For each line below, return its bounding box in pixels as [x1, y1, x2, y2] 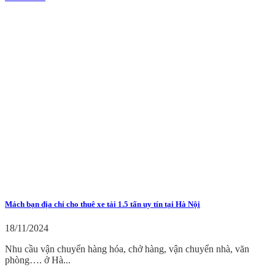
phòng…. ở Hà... [5, 254, 71, 265]
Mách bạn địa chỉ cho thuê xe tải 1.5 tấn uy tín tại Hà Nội [5, 199, 200, 209]
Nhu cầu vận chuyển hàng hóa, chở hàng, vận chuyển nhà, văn [5, 243, 249, 254]
